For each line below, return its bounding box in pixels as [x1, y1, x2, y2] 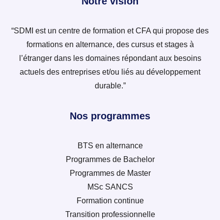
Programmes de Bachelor [65, 155, 155, 164]
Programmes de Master [69, 169, 151, 178]
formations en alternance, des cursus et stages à [26, 40, 194, 49]
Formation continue [76, 196, 144, 205]
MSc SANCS [87, 183, 133, 192]
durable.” [94, 82, 126, 90]
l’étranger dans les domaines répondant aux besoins [19, 54, 201, 63]
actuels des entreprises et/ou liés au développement [20, 68, 200, 77]
